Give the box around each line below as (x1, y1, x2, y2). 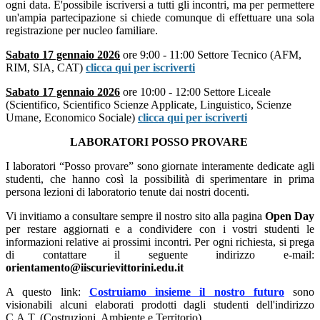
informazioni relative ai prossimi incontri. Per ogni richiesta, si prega (6, 236, 314, 249)
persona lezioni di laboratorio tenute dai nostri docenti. (6, 186, 249, 199)
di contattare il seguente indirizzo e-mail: (6, 249, 314, 261)
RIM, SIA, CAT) (6, 61, 83, 74)
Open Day (265, 210, 314, 223)
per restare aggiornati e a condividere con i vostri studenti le (6, 223, 314, 236)
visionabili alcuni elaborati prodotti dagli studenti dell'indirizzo (6, 299, 314, 311)
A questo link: (6, 286, 89, 299)
